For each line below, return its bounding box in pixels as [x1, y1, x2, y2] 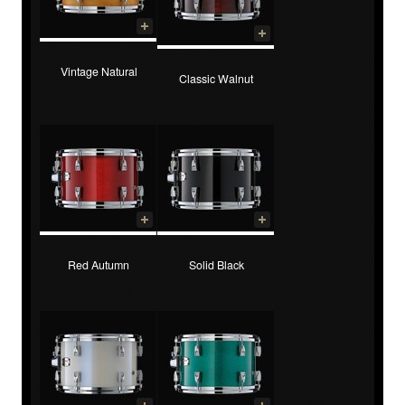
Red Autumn [68, 256, 129, 273]
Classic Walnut [179, 70, 253, 87]
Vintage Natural [60, 62, 137, 80]
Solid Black [188, 256, 244, 273]
